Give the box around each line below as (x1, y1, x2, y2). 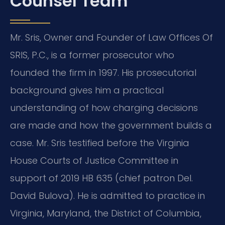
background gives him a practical (10, 84, 164, 97)
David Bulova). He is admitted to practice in (10, 189, 205, 202)
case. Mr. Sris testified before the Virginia (10, 137, 189, 150)
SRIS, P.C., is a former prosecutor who (10, 49, 174, 62)
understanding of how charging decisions (10, 101, 198, 115)
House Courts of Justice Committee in (10, 154, 178, 167)
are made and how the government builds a (10, 119, 212, 132)
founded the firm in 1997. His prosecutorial (10, 66, 196, 79)
